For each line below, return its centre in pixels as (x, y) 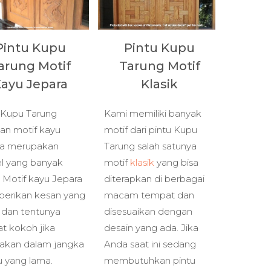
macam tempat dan (149, 195)
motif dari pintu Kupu (150, 129)
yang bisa (176, 162)
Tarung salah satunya (150, 146)
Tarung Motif (159, 66)
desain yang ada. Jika (151, 227)
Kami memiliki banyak (152, 113)
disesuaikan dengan (148, 211)
